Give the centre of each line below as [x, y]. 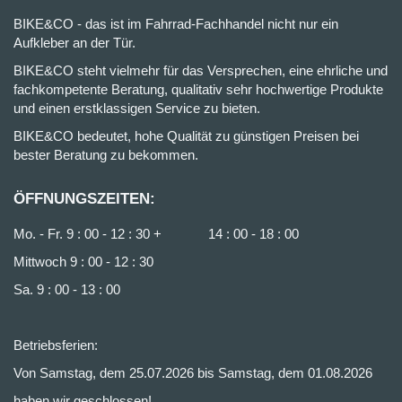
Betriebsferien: [56, 345]
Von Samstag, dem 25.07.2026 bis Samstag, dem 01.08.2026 [193, 373]
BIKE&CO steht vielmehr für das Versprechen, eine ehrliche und [201, 70]
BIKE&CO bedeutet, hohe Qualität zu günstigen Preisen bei [186, 136]
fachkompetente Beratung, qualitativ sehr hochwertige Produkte [198, 89]
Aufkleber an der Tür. [74, 43]
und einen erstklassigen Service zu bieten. [137, 108]
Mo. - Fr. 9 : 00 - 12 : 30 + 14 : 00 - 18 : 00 [156, 234]
